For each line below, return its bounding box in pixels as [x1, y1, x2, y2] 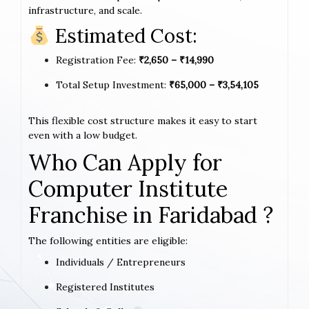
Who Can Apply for [28, 148, 222, 177]
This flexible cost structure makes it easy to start [28, 114, 257, 127]
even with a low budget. [28, 128, 137, 141]
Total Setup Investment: [56, 78, 169, 91]
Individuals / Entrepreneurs [56, 255, 186, 268]
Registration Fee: [56, 53, 139, 66]
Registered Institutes [56, 280, 154, 293]
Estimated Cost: [50, 23, 197, 48]
